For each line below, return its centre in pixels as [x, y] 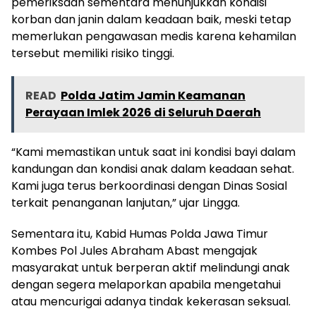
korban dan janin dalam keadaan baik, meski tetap [151, 19]
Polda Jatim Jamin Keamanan [153, 95]
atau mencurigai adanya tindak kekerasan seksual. [151, 301]
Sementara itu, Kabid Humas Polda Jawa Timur [140, 233]
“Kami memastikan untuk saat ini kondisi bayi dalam [153, 152]
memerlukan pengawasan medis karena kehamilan [154, 36]
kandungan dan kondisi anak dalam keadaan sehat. [153, 169]
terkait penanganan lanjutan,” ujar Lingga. [126, 202]
